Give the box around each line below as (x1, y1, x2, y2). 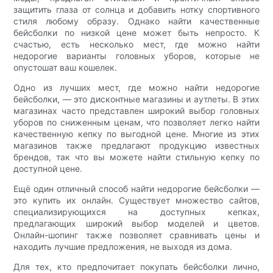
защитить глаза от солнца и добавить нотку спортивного (13, 4, 260, 15)
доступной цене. (13, 163, 83, 174)
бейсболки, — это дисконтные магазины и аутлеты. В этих (13, 93, 260, 104)
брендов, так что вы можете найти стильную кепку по (13, 151, 260, 162)
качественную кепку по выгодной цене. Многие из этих (13, 128, 260, 139)
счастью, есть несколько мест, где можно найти (13, 38, 260, 49)
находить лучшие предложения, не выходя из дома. (13, 241, 233, 252)
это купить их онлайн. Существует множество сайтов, (13, 194, 260, 205)
